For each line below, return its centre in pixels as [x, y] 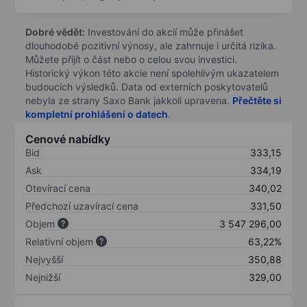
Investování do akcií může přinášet [164, 32]
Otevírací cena [58, 188]
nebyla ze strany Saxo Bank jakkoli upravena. [129, 100]
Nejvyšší [44, 259]
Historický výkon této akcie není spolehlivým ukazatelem [152, 73]
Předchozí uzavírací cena [82, 206]
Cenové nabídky [68, 139]
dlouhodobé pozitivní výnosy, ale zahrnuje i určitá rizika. [151, 45]
